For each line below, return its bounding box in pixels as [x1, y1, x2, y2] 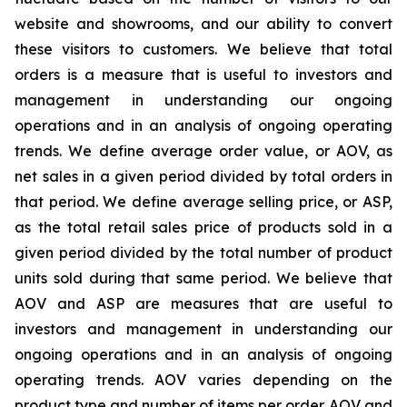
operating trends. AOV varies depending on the [15, 370, 392, 389]
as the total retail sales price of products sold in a [15, 217, 392, 236]
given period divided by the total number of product [15, 243, 392, 262]
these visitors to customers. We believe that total [15, 39, 392, 58]
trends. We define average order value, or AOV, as [15, 141, 392, 160]
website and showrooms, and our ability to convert [15, 14, 392, 33]
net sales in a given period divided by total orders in [15, 166, 392, 185]
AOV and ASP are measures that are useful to [15, 293, 392, 313]
